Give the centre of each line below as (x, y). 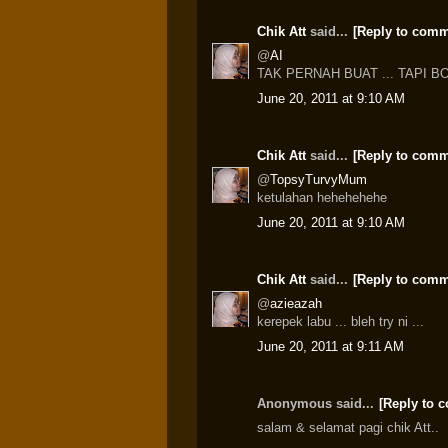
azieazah (296, 303)
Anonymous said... (317, 403)
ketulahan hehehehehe (322, 197)
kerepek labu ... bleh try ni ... (340, 321)
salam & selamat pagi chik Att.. (348, 427)
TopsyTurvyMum (318, 179)
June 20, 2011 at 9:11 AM (330, 346)
